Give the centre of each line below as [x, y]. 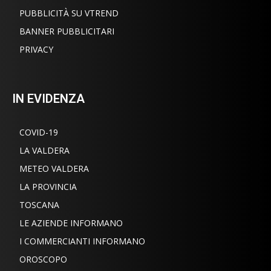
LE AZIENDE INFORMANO [71, 223]
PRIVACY [36, 49]
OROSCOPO [43, 259]
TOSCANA [39, 204]
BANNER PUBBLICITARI [67, 31]
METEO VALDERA [54, 168]
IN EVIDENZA [48, 98]
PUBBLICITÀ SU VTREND [69, 13]
